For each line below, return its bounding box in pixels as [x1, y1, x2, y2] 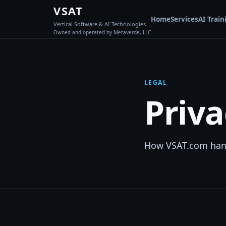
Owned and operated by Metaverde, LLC [53, 29, 151, 36]
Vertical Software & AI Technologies [53, 20, 146, 28]
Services [171, 15, 198, 24]
